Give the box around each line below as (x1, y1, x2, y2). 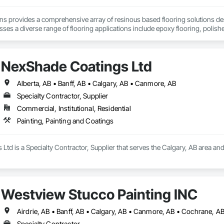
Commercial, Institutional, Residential (16, 104, 131, 113)
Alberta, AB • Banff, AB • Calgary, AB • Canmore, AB (16, 79, 176, 88)
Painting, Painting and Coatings (16, 116, 114, 125)
